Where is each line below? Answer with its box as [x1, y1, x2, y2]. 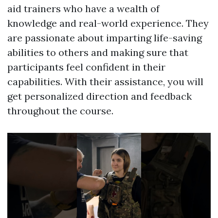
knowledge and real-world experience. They [7, 17, 209, 30]
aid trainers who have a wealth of [7, 2, 160, 15]
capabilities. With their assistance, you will [7, 75, 203, 88]
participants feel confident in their [7, 61, 165, 73]
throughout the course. [7, 105, 113, 117]
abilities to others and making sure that [7, 46, 188, 59]
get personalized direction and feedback [7, 90, 192, 103]
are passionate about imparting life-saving [7, 32, 202, 44]
